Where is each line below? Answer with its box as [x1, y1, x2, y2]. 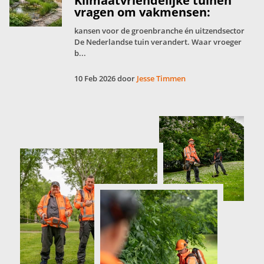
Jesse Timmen [137, 72, 186, 84]
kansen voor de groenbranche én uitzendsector [74, 25, 245, 36]
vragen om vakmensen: [74, 4, 210, 20]
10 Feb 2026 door [74, 72, 137, 84]
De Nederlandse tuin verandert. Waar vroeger [74, 36, 242, 47]
